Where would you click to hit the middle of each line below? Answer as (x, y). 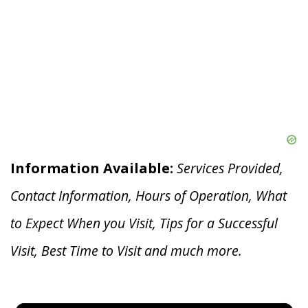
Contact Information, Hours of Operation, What (148, 196)
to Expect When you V (73, 223)
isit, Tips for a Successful (207, 223)
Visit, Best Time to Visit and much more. (126, 251)
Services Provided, (230, 168)
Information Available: (92, 168)
